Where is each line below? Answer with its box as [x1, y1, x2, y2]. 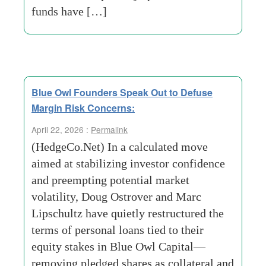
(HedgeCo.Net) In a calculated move [31, 140, 208, 153]
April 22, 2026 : [31, 123, 91, 135]
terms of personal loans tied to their [31, 223, 204, 236]
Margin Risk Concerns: [31, 101, 135, 115]
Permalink [91, 123, 128, 135]
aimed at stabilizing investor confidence [31, 157, 225, 170]
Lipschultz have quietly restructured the [31, 207, 224, 220]
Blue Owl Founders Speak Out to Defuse [31, 85, 213, 99]
